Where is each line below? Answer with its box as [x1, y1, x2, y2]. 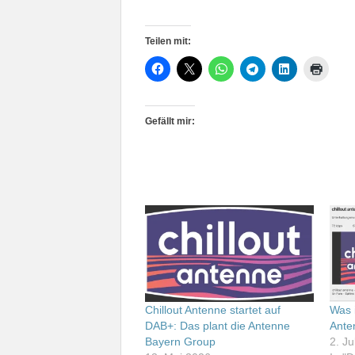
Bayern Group [145, 334, 216, 348]
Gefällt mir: [145, 115, 195, 127]
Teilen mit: [145, 35, 191, 47]
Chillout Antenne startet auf [145, 303, 281, 316]
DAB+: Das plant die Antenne [145, 319, 290, 332]
